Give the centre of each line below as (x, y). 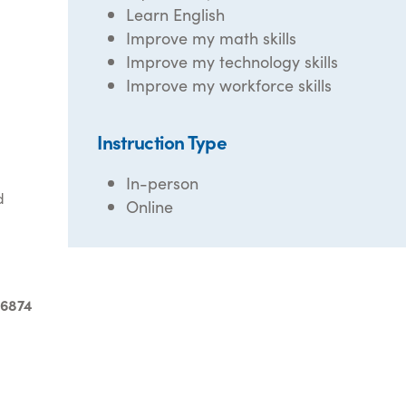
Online (150, 206)
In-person (163, 183)
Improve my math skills (212, 38)
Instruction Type (162, 141)
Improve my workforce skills (229, 85)
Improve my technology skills (232, 61)
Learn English (176, 14)
